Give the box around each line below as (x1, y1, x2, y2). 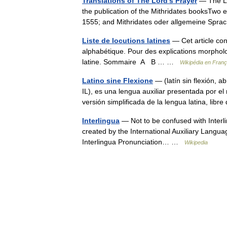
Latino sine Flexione (82, 76, 153, 85)
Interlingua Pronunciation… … (82, 137, 184, 146)
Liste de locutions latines (82, 36, 170, 45)
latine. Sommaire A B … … (82, 57, 180, 66)
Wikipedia (184, 139, 208, 145)
